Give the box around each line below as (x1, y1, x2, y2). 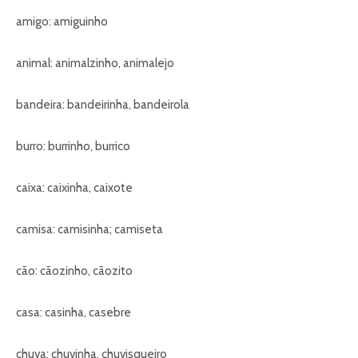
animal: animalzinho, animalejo (16, 56, 174, 71)
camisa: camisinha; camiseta (16, 222, 163, 237)
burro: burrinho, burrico (16, 139, 130, 154)
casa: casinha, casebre (16, 305, 131, 320)
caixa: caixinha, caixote (16, 181, 133, 196)
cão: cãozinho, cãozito (16, 264, 133, 279)
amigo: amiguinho (16, 14, 108, 30)
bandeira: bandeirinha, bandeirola (16, 97, 189, 113)
